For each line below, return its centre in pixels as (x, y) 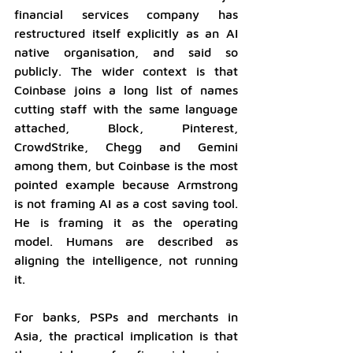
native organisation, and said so (126, 52)
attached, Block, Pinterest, (126, 128)
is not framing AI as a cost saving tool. (126, 204)
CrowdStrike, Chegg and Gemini (126, 147)
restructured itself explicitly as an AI (126, 33)
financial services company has (126, 15)
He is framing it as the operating (126, 223)
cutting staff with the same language (126, 109)
